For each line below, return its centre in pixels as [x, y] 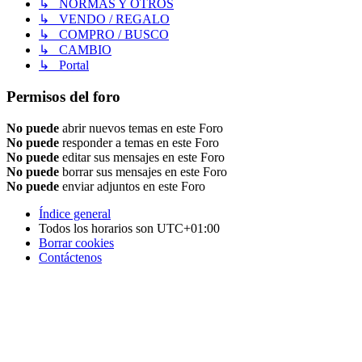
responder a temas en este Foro [139, 142]
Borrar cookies [76, 242]
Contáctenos [70, 257]
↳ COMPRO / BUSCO [104, 35]
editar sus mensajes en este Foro [142, 157]
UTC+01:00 [188, 228]
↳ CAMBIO [75, 50]
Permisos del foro [63, 97]
